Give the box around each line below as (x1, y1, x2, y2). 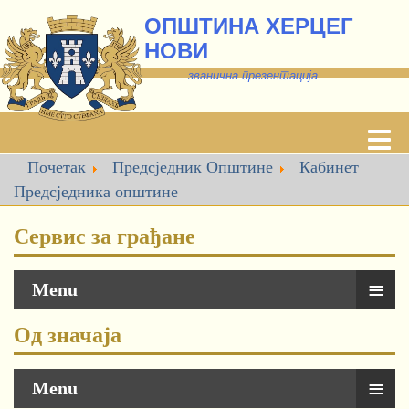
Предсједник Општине (112, 158, 273, 176)
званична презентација (144, 68, 318, 82)
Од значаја (14, 323, 121, 347)
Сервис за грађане (14, 225, 195, 248)
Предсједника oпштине (14, 183, 178, 201)
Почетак (27, 158, 86, 176)
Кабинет (299, 158, 359, 176)
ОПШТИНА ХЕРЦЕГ (144, 14, 353, 38)
